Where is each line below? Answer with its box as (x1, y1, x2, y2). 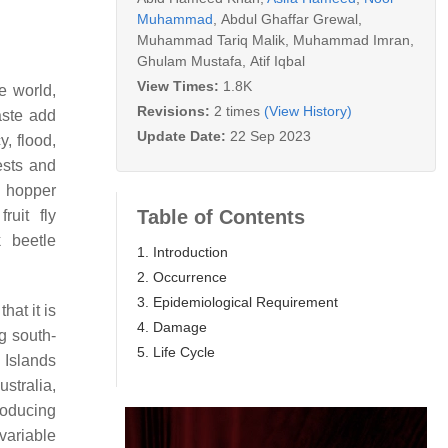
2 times (214, 102, 260, 119)
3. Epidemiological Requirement (137, 293, 338, 310)
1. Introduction (137, 243, 228, 260)
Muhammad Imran (293, 31, 410, 48)
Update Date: (137, 127, 230, 144)
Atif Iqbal (250, 52, 305, 69)
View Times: (137, 77, 223, 94)
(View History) (264, 102, 352, 119)
